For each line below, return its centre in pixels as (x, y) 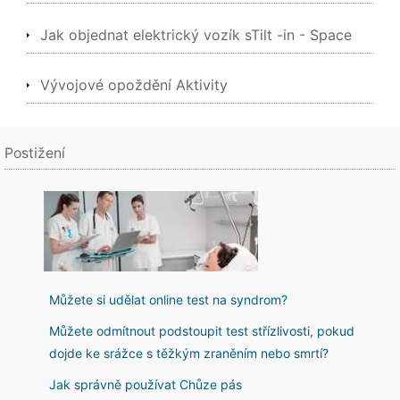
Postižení (35, 153)
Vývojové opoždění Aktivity (134, 85)
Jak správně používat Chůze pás (146, 384)
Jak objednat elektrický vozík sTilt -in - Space (196, 35)
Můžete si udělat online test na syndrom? (168, 300)
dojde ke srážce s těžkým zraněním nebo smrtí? (189, 353)
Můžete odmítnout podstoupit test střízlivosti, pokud (202, 331)
